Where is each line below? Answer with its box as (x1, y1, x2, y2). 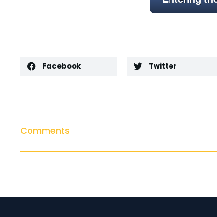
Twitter (149, 61, 177, 71)
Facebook (42, 61, 81, 71)
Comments (20, 124, 70, 137)
